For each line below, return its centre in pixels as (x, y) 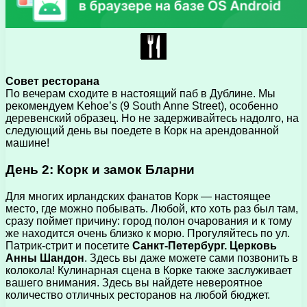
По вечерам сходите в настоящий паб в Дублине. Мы (140, 94)
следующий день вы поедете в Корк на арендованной (142, 131)
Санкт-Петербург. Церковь (205, 245)
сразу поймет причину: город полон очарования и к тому (149, 221)
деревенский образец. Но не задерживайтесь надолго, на (152, 119)
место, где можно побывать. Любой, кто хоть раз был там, (152, 208)
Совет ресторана (52, 82)
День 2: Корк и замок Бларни (100, 169)
